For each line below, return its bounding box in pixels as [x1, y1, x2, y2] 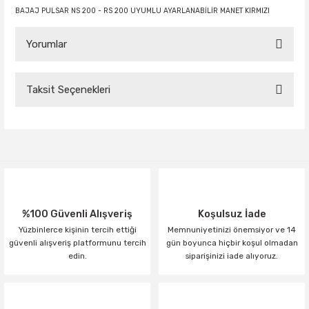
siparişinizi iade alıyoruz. [186, 251, 278, 261]
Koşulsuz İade [197, 208, 266, 220]
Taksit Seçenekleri [26, 83, 110, 96]
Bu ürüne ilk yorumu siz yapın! [92, 93, 217, 103]
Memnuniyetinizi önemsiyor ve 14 [168, 225, 296, 235]
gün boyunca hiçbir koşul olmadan [166, 238, 298, 248]
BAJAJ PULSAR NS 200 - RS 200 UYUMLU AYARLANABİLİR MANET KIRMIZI [15, 6, 270, 15]
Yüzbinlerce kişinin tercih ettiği [18, 225, 137, 235]
